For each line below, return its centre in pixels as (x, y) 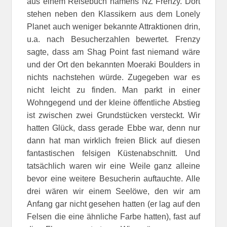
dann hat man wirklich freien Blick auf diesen (113, 140)
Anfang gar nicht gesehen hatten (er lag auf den (113, 204)
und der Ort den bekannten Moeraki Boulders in (113, 64)
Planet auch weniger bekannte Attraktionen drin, (113, 26)
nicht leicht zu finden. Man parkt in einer (113, 90)
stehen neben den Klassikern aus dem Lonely (113, 14)
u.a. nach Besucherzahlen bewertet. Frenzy (113, 39)
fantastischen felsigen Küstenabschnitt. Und (113, 153)
